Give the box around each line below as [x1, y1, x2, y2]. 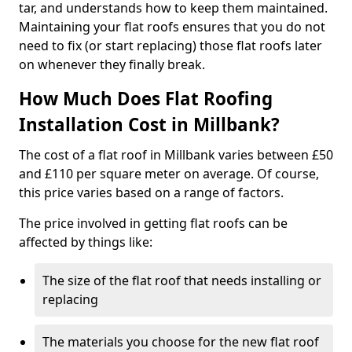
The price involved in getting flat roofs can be [19, 214, 288, 232]
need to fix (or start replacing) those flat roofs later [19, 37, 322, 54]
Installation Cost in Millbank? [19, 112, 280, 137]
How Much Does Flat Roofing [19, 86, 273, 111]
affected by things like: [19, 233, 152, 251]
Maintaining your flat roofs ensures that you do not [19, 18, 325, 35]
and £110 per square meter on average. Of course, [19, 165, 319, 182]
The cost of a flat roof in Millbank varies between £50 [19, 146, 333, 163]
